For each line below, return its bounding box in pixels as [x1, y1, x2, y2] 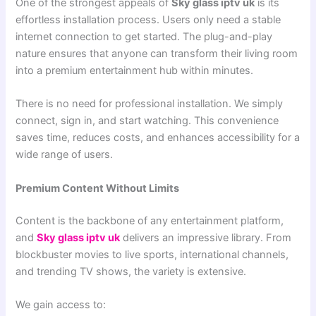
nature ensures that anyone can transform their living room [16, 47, 298, 61]
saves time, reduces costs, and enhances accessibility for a [16, 131, 300, 145]
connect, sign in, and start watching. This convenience [16, 114, 279, 128]
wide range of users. [16, 148, 114, 162]
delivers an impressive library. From [120, 231, 292, 244]
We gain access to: [16, 298, 107, 311]
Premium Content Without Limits [16, 181, 180, 195]
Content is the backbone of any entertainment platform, [16, 214, 284, 227]
